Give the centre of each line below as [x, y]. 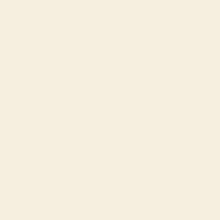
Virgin [107, 133]
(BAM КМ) [114, 45]
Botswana [112, 63]
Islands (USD [118, 145]
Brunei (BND [118, 175]
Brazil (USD [116, 92]
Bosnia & [111, 21]
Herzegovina [117, 33]
